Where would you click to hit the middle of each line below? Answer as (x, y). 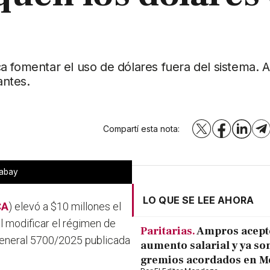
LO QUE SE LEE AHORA (199, 200)
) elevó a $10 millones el (65, 207)
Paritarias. (168, 231)
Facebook (241, 132)
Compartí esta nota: (142, 129)
